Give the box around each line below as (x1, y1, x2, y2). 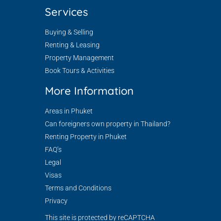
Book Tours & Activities (44, 67, 114, 74)
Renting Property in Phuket (44, 133, 127, 141)
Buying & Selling (44, 28, 93, 36)
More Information (44, 84, 134, 98)
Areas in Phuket (44, 107, 93, 115)
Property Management (44, 54, 114, 62)
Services (44, 5, 88, 19)
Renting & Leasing (44, 41, 100, 49)
